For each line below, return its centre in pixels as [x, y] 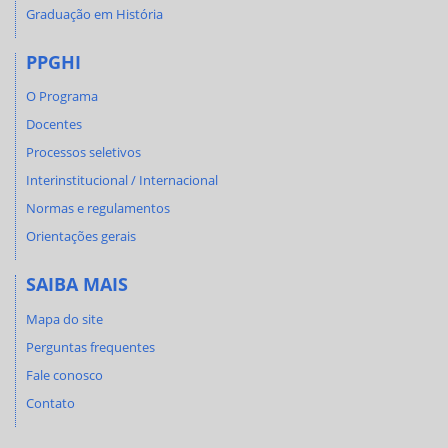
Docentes [54, 124]
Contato [50, 402]
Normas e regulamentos [98, 208]
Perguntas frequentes [90, 346]
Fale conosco [64, 374]
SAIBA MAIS [77, 284]
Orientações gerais [81, 236]
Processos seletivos [83, 152]
